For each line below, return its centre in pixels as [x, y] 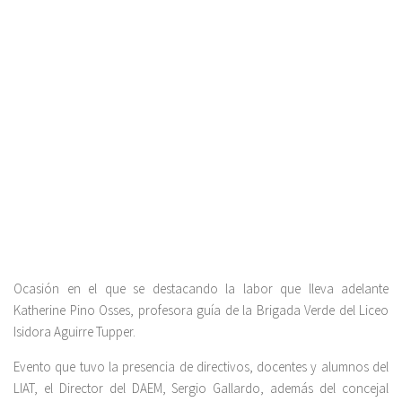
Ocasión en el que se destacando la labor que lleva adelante [201, 288]
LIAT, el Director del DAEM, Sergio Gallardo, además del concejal [201, 388]
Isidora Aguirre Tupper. [74, 331]
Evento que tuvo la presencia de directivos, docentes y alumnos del [201, 366]
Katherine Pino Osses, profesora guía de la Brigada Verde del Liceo [201, 310]
